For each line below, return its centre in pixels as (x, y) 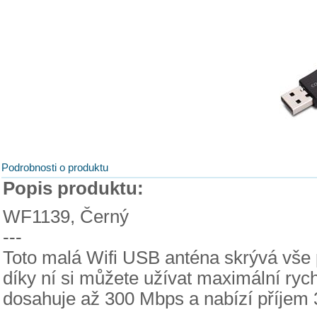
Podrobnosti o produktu (55, 167)
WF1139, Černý (66, 216)
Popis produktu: (73, 188)
